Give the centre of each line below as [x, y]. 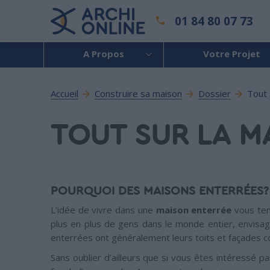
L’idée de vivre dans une [103, 210]
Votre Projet [231, 54]
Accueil [64, 93]
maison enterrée [194, 210]
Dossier [215, 93]
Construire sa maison [138, 93]
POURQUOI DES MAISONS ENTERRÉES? [160, 191]
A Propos [103, 54]
